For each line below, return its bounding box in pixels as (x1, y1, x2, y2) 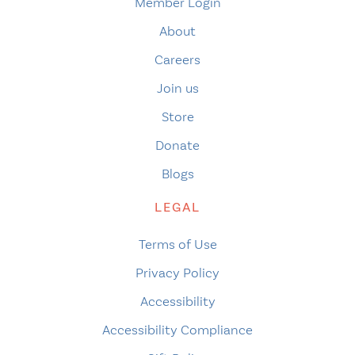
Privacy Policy (136, 265, 219, 281)
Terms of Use (138, 236, 217, 253)
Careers (155, 52, 200, 68)
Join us (156, 80, 199, 97)
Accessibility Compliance (102, 322, 253, 338)
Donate (155, 137, 200, 154)
